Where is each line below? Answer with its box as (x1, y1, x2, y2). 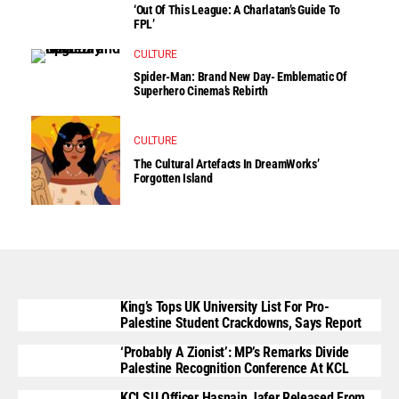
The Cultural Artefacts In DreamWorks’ (134, 156, 320, 171)
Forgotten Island (134, 170, 213, 185)
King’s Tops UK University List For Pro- (120, 298, 330, 316)
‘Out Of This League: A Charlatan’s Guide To (134, 2, 340, 17)
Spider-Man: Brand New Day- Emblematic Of (134, 69, 347, 85)
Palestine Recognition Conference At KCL (120, 360, 349, 378)
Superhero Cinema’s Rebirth (134, 84, 268, 99)
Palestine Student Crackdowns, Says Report (120, 314, 362, 332)
